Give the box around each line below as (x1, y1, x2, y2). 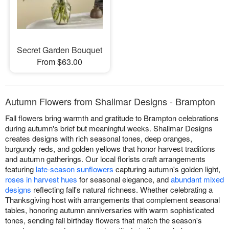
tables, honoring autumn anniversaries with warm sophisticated (5, 204, 214, 216)
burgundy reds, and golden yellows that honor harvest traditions (5, 143, 215, 154)
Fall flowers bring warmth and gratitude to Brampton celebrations (5, 112, 219, 124)
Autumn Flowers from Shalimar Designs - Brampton (5, 95, 215, 108)
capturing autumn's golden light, (113, 164, 220, 175)
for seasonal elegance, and (77, 174, 171, 185)
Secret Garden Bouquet (17, 44, 103, 56)
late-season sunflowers (36, 164, 113, 175)
